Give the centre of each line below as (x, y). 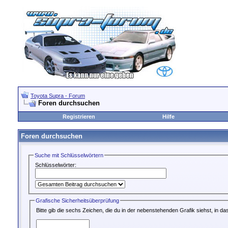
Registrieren (79, 117)
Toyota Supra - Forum (58, 96)
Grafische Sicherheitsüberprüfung (78, 201)
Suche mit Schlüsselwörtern (69, 155)
